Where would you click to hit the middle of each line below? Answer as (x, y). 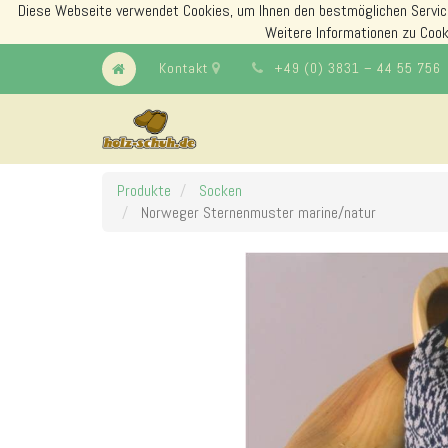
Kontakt (185, 67)
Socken (220, 190)
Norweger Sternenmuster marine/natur (258, 212)
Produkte (144, 190)
